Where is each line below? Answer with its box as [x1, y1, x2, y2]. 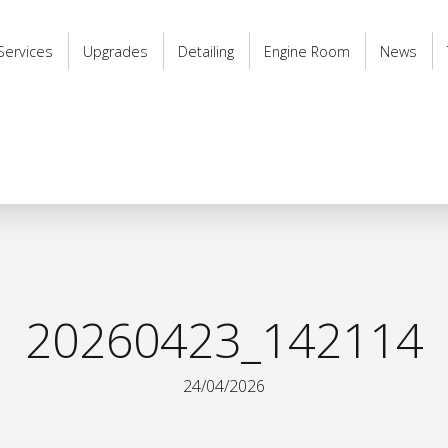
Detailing [178, 41, 234, 61]
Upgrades [83, 41, 148, 61]
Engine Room [264, 41, 350, 61]
